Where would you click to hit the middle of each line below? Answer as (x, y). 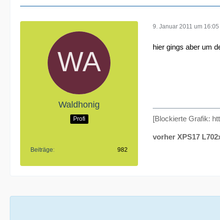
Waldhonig (79, 105)
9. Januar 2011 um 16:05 (186, 26)
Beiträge (42, 150)
